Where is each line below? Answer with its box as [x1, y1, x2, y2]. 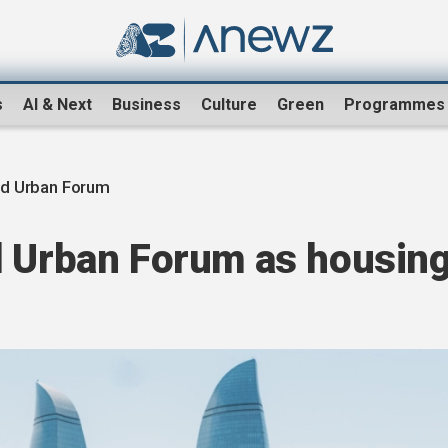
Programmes [344, 95, 445, 115]
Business [112, 95, 181, 115]
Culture [201, 95, 257, 115]
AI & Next [23, 95, 92, 115]
